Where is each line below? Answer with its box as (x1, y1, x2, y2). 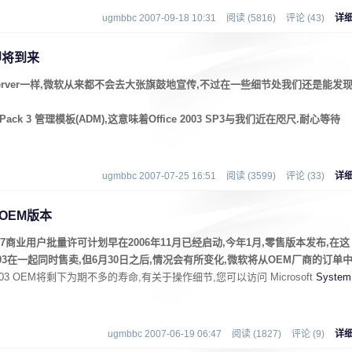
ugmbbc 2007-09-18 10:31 (102, 13, 216, 24)
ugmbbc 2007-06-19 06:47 (108, 328, 222, 339)
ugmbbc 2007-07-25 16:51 (102, 170, 216, 181)
